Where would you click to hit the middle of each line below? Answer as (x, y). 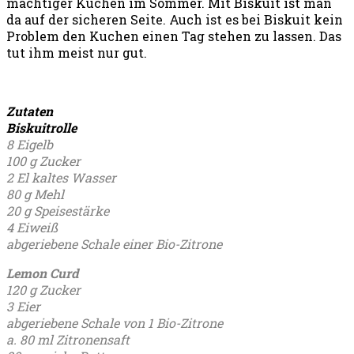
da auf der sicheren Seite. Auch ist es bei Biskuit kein (175, 20)
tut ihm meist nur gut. (77, 53)
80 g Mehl (35, 194)
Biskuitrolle (41, 128)
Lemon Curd (42, 273)
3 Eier (23, 307)
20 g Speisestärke (58, 211)
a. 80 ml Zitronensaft (68, 340)
